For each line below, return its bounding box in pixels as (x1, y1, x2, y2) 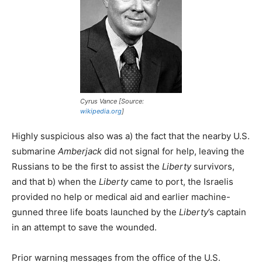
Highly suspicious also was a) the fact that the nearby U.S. (12, 130, 250, 142)
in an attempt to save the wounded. (12, 222, 157, 233)
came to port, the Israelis (128, 176, 233, 188)
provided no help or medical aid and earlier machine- (12, 191, 230, 203)
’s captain (208, 206, 246, 218)
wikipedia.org (80, 107, 122, 116)
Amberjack (56, 146, 102, 157)
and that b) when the (12, 176, 99, 188)
